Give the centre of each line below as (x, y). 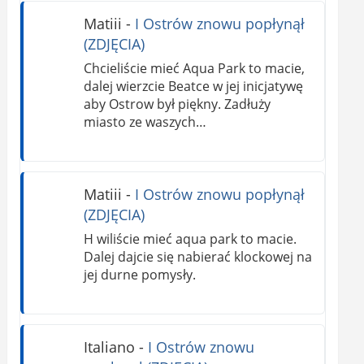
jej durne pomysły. (139, 274)
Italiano (109, 347)
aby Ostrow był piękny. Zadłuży (177, 104)
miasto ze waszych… (145, 122)
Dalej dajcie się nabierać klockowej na (197, 256)
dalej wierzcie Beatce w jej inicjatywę (193, 87)
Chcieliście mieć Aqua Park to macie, (194, 69)
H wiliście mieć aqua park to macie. (190, 238)
